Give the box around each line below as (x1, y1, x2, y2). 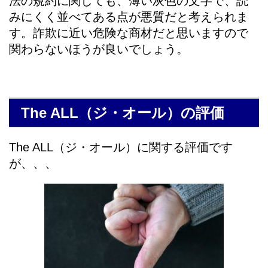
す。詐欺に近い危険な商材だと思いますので (9, 26, 248, 40)
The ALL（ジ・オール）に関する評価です (9, 141, 233, 154)
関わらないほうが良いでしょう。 (9, 42, 188, 56)
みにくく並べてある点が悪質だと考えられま (9, 10, 248, 24)
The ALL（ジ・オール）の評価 (21, 105, 224, 121)
